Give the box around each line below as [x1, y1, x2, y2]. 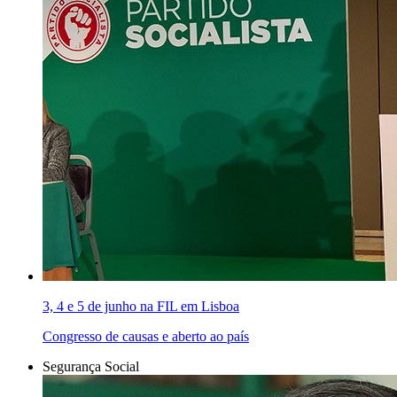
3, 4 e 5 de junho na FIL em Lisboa [43, 299, 239, 314]
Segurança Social [43, 359, 139, 374]
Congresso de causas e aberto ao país [43, 329, 249, 344]
